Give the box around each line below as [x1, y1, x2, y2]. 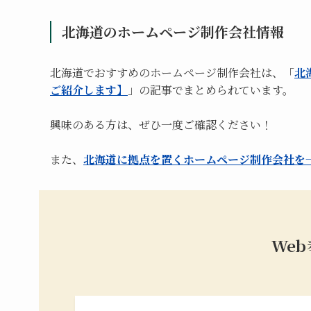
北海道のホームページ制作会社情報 [62, 22, 284, 42]
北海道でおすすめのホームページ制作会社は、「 [50, 65, 294, 81]
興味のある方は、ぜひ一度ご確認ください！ [50, 117, 272, 133]
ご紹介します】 [50, 82, 128, 99]
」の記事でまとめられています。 [128, 82, 294, 99]
